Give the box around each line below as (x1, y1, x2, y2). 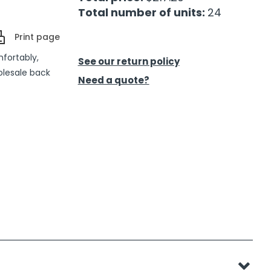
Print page (14, 31, 60, 44)
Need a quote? (77, 74, 149, 87)
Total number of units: (77, 5, 207, 21)
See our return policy (77, 55, 180, 68)
